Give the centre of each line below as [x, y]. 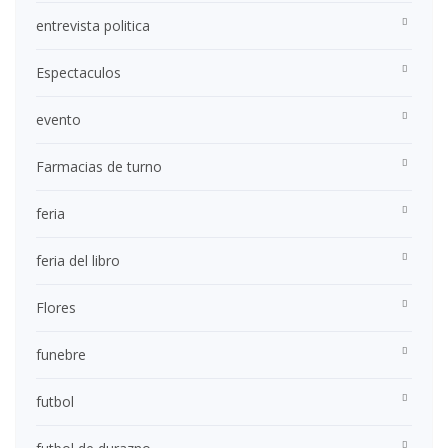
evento [58, 120]
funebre [61, 355]
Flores [56, 308]
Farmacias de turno [99, 167]
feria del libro [78, 261]
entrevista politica [93, 26]
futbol [55, 402]
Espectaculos [78, 73]
